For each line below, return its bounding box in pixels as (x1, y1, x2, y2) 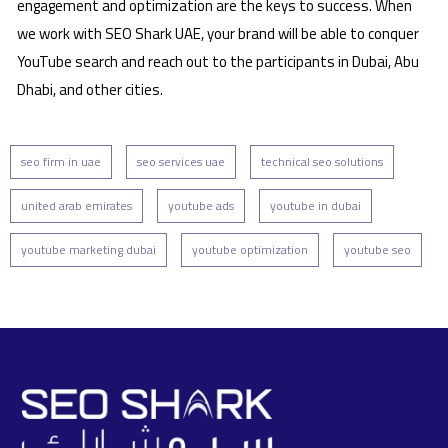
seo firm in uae (21, 151, 101, 171)
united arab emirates (21, 195, 132, 215)
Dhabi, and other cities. (17, 77, 163, 101)
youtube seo (344, 239, 411, 259)
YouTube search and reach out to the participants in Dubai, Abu (17, 49, 419, 73)
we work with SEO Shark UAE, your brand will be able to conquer (17, 21, 419, 45)
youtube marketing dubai (21, 239, 156, 259)
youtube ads (168, 195, 234, 215)
